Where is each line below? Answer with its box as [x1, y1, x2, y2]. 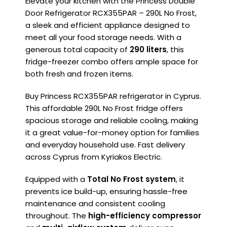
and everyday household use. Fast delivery [25, 139, 185, 150]
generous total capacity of [25, 44, 130, 55]
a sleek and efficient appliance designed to [25, 20, 190, 31]
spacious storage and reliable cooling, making [25, 115, 198, 126]
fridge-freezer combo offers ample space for [25, 56, 198, 67]
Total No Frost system [87, 174, 176, 185]
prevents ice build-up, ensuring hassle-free [25, 186, 187, 197]
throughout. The [25, 210, 88, 221]
